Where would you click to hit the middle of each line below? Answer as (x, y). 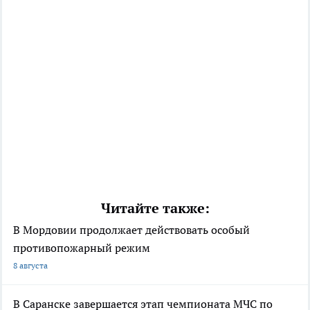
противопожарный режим (82, 248)
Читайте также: (155, 209)
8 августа (30, 266)
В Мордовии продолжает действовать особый (131, 230)
